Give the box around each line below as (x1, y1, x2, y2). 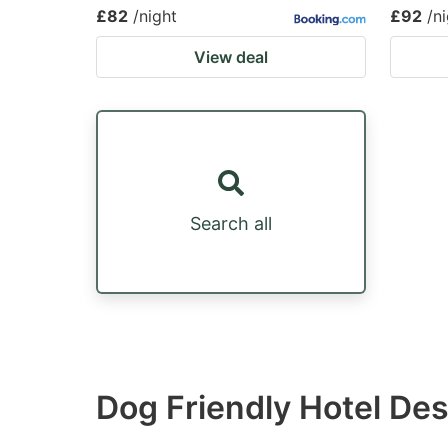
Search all (190, 212, 272, 234)
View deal (194, 47, 268, 67)
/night (133, 6, 177, 26)
